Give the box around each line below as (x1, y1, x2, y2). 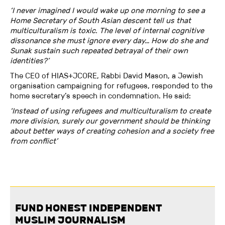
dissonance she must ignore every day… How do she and (10, 36, 208, 46)
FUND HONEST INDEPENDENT (15, 202, 162, 214)
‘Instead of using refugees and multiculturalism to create (10, 106, 211, 116)
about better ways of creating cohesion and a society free (10, 126, 214, 136)
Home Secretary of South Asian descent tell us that (10, 16, 191, 26)
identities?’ (10, 56, 49, 66)
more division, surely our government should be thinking (10, 116, 210, 126)
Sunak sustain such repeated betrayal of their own (10, 46, 188, 56)
